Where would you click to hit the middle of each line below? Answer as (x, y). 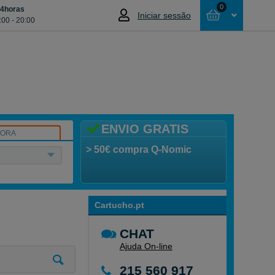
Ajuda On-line (146, 246)
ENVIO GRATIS (145, 129)
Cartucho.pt (119, 205)
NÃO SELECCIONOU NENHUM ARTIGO (134, 72)
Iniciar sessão (164, 15)
